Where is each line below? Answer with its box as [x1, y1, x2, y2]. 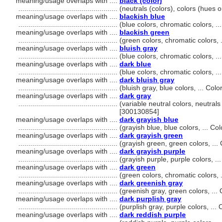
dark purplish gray [119, 195, 181, 203]
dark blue [119, 60, 151, 68]
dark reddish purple [119, 211, 186, 219]
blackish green [119, 28, 169, 36]
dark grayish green [119, 131, 183, 139]
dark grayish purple [119, 147, 185, 155]
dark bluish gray [119, 76, 174, 84]
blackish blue [119, 12, 165, 20]
